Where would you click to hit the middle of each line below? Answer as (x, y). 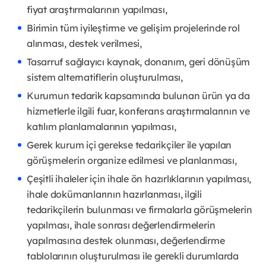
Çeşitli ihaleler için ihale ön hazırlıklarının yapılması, (139, 179)
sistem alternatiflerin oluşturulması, (105, 77)
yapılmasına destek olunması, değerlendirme (126, 241)
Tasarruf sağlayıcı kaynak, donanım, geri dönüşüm (139, 62)
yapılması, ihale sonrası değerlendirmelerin (121, 225)
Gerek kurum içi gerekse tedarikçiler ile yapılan (129, 145)
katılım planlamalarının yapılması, (102, 127)
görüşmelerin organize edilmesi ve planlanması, (132, 161)
